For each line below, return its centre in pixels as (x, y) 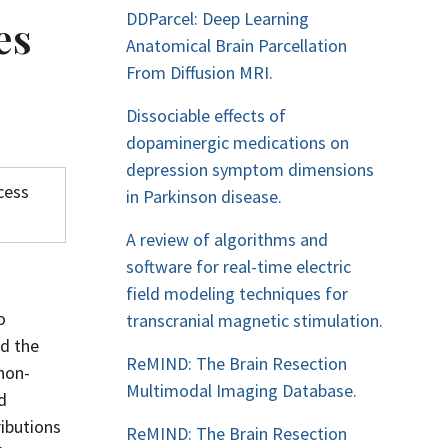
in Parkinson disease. (204, 196)
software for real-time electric (238, 266)
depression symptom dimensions (250, 169)
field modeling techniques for (237, 293)
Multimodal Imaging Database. (241, 390)
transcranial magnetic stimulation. (254, 320)
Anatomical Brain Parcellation (236, 45)
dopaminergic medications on (237, 142)
